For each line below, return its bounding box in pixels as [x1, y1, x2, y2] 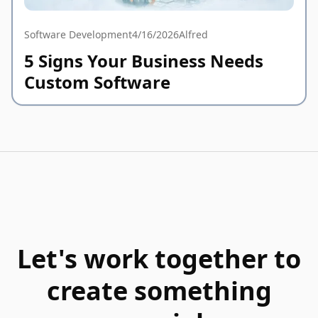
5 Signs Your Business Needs [24, 49, 263, 73]
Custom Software [24, 70, 170, 94]
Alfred [179, 28, 208, 42]
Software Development [24, 28, 132, 42]
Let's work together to [17, 241, 301, 277]
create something [46, 273, 272, 309]
